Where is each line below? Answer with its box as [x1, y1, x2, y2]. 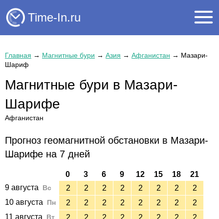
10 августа [5, 198, 43, 207]
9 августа [5, 183, 39, 192]
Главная [5, 51, 31, 59]
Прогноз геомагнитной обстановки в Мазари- [5, 135, 208, 146]
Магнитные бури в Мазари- [5, 77, 177, 92]
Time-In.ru [28, 10, 81, 24]
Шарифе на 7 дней [5, 149, 90, 160]
